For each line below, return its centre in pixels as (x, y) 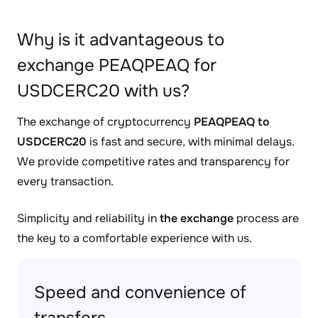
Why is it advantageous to (121, 40)
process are (266, 218)
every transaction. (65, 181)
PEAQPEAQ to (232, 122)
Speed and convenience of (140, 292)
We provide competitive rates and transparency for (153, 161)
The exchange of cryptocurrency (105, 122)
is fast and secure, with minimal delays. (191, 142)
